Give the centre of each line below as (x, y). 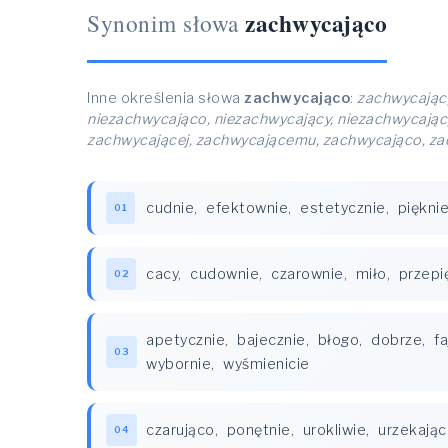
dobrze (396, 340)
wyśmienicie (266, 364)
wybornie (178, 364)
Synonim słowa (163, 23)
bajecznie (271, 340)
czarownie (307, 274)
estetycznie (343, 208)
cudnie (170, 208)
